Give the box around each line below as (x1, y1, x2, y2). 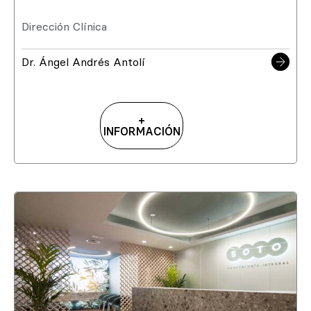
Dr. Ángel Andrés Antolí (22, 55, 145, 69)
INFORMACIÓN (103, 124, 180, 138)
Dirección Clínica (22, 19, 107, 33)
